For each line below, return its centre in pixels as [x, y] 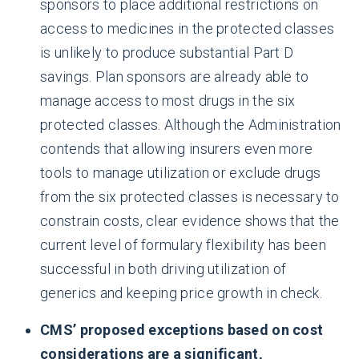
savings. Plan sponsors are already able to [175, 77]
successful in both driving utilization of [163, 269]
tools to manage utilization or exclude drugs [181, 173]
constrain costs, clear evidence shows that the [190, 221]
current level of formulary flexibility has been [184, 245]
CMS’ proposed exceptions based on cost [182, 330]
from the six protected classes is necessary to [190, 197]
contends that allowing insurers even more [177, 149]
